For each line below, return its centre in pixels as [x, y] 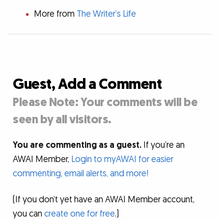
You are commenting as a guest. [77, 145]
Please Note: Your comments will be [105, 103]
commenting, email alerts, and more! [81, 173]
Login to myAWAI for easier [123, 159]
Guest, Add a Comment [87, 85]
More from [55, 14]
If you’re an [163, 145]
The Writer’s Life [106, 14]
